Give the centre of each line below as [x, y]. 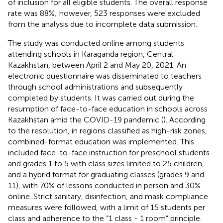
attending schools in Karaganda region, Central [91, 54]
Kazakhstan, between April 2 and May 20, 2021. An [97, 65]
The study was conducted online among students [96, 43]
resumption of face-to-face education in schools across [108, 109]
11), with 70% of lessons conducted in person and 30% [104, 185]
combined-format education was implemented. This [101, 141]
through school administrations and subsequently [95, 87]
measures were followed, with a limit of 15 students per [107, 207]
